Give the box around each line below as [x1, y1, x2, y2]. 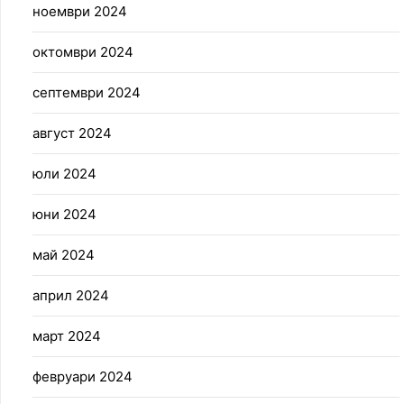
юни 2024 [32, 206, 96, 224]
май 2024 [32, 246, 95, 264]
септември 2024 [32, 84, 141, 102]
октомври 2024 [32, 43, 133, 61]
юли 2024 [32, 165, 96, 183]
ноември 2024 [32, 3, 127, 21]
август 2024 [32, 124, 112, 142]
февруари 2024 [32, 368, 133, 386]
